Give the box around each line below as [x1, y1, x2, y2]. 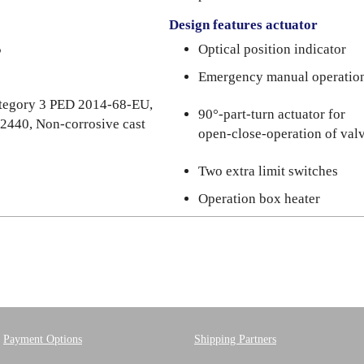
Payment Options [3, 333, 82, 345]
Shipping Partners [194, 333, 276, 345]
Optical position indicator [198, 41, 346, 57]
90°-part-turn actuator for [198, 106, 345, 122]
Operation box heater [198, 191, 320, 206]
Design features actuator [169, 17, 318, 32]
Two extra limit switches [198, 163, 338, 179]
